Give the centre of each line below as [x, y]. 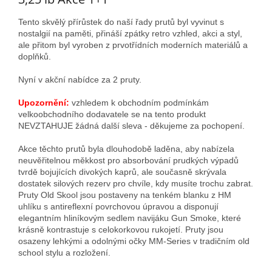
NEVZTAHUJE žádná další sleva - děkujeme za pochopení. [131, 125]
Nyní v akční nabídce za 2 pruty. [80, 79]
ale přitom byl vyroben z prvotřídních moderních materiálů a [133, 45]
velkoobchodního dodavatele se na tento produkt [112, 114]
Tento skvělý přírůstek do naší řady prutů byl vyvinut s [121, 22]
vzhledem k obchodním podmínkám [139, 102]
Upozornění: [44, 102]
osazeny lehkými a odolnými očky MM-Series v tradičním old [134, 241]
